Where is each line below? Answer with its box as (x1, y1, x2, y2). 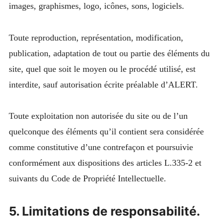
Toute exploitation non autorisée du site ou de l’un (8, 111, 188, 121)
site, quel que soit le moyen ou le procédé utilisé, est (8, 64, 196, 74)
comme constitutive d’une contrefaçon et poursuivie (8, 142, 193, 153)
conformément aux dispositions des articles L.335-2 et (8, 158, 201, 168)
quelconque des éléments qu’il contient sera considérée (8, 127, 204, 137)
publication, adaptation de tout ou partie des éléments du (8, 48, 210, 58)
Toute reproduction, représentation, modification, (8, 32, 183, 43)
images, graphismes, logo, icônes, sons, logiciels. (8, 1, 184, 11)
